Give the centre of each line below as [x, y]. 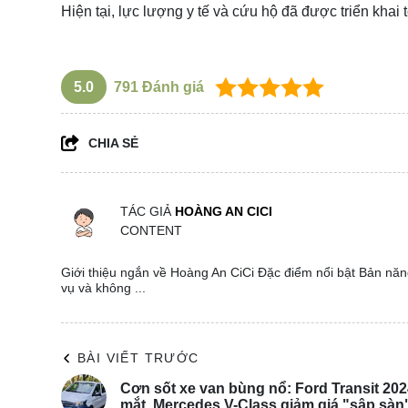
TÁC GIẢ [148, 212]
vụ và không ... [103, 288]
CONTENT [151, 231]
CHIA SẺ [113, 143]
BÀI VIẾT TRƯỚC [138, 358]
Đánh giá [171, 87]
